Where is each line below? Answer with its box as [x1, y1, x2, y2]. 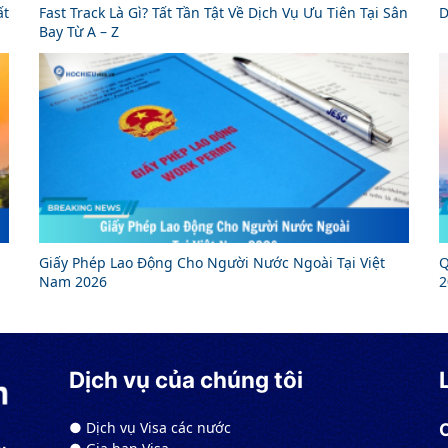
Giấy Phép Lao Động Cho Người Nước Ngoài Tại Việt [39, 253, 385, 273]
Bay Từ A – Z [39, 22, 119, 42]
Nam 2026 [39, 272, 107, 292]
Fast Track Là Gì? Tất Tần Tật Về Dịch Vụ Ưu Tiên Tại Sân [39, 3, 408, 23]
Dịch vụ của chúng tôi [69, 366, 303, 394]
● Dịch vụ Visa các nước [69, 418, 231, 438]
